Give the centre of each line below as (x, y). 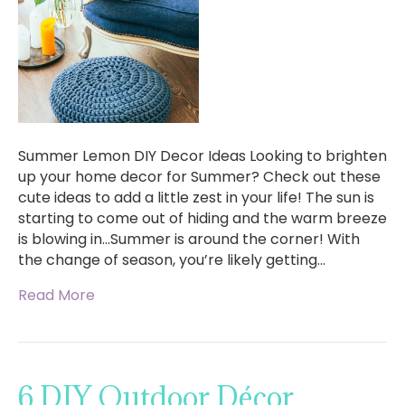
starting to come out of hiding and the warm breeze (202, 219)
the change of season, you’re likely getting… (172, 260)
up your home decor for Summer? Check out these (199, 177)
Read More (57, 296)
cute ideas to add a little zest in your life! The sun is (196, 198)
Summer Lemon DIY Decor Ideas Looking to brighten (202, 156)
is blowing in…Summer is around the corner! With (189, 240)
